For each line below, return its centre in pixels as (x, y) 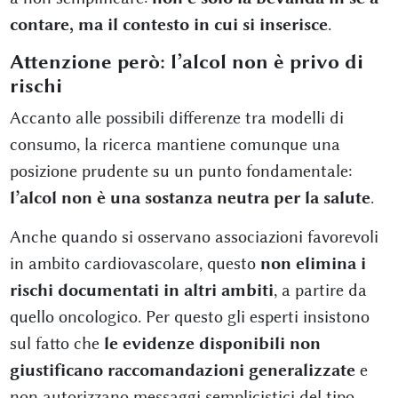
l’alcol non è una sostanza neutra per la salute (190, 197)
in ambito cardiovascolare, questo (135, 263)
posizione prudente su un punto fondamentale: (180, 171)
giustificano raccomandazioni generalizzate (182, 370)
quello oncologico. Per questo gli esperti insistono (189, 316)
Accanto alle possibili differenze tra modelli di (176, 117)
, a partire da (320, 290)
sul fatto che (56, 343)
